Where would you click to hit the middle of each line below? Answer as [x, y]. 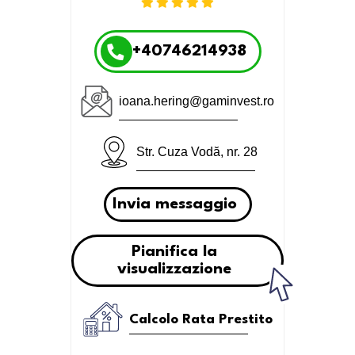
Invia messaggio [174, 204]
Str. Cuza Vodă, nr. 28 [197, 152]
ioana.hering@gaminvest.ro [197, 101]
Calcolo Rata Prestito [200, 319]
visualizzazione [174, 269]
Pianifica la [174, 252]
